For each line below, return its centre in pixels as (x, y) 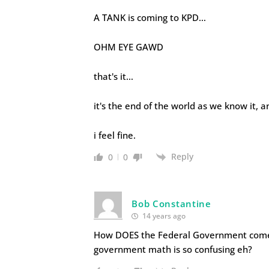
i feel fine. (115, 135)
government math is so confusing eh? (173, 249)
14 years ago (163, 216)
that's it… (114, 77)
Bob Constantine (171, 204)
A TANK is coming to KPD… (150, 18)
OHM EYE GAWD (129, 47)
